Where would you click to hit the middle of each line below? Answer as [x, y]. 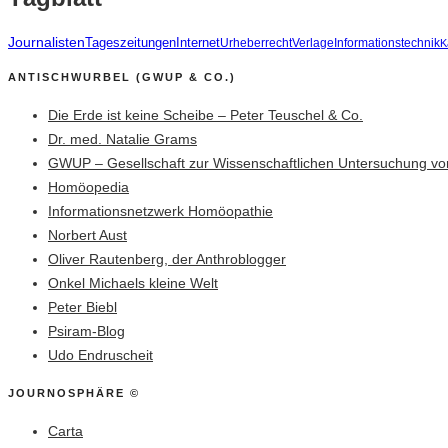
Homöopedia [88, 187]
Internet [198, 43]
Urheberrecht [256, 43]
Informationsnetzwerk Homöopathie [160, 211]
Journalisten [46, 42]
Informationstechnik [387, 43]
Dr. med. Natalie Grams [122, 139]
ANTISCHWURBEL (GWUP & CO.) [122, 77]
